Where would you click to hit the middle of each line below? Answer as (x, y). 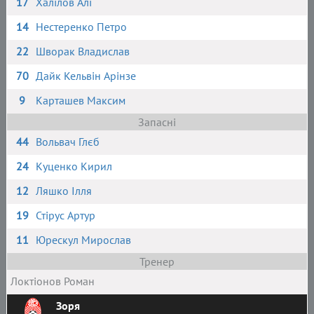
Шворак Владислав (83, 51)
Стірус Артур (66, 215)
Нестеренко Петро (82, 27)
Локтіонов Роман (52, 281)
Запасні (157, 122)
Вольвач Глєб (68, 142)
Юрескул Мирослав (84, 240)
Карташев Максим (81, 100)
